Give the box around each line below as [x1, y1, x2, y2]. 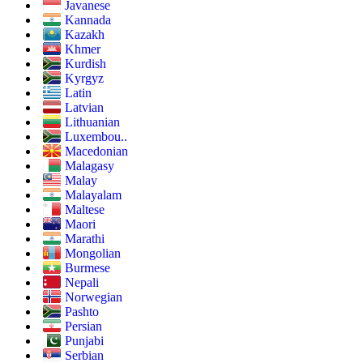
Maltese [65, 203, 105, 217]
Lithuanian [65, 115, 120, 130]
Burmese [65, 261, 110, 275]
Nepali [65, 275, 99, 290]
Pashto [65, 305, 99, 319]
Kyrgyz [65, 71, 104, 86]
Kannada [65, 13, 111, 28]
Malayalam [65, 188, 122, 203]
